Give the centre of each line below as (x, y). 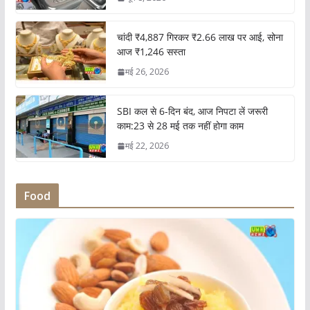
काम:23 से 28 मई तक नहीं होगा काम (180, 126)
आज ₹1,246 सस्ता (151, 52)
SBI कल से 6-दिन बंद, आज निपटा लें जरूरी (192, 111)
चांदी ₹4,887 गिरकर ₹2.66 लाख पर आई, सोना (200, 37)
